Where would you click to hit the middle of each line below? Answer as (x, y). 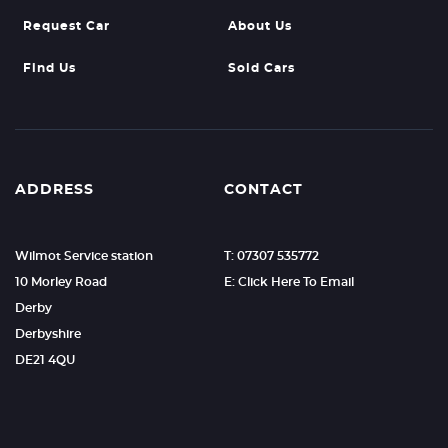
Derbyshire (48, 333)
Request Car (66, 25)
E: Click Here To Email (288, 281)
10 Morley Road (61, 281)
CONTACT (263, 189)
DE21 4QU (45, 359)
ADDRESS (54, 189)
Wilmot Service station (84, 255)
